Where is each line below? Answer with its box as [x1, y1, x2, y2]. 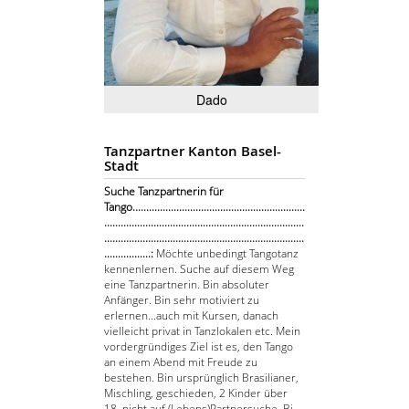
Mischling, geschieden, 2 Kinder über [104, 385, 288, 402]
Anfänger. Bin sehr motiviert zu [104, 292, 259, 309]
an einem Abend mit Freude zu [104, 354, 257, 371]
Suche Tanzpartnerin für [104, 184, 224, 200]
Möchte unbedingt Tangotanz [156, 246, 299, 262]
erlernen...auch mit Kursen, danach [104, 308, 278, 324]
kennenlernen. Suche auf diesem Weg [104, 261, 294, 278]
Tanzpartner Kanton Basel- [104, 142, 281, 162]
